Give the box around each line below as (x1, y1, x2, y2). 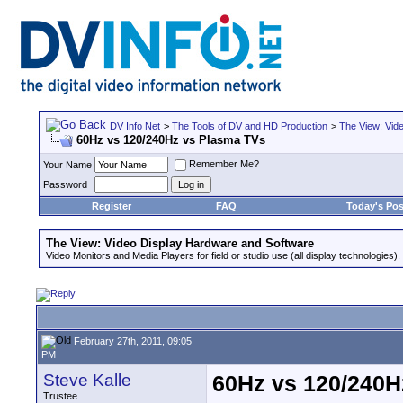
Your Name (43, 159, 92, 170)
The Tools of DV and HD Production (172, 121, 327, 131)
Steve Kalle (43, 371, 131, 390)
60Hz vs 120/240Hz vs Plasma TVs (76, 133, 265, 147)
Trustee (43, 390, 77, 401)
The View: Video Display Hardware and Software (46, 237, 314, 250)
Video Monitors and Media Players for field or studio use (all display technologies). (46, 250, 400, 261)
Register (91, 201, 131, 211)
